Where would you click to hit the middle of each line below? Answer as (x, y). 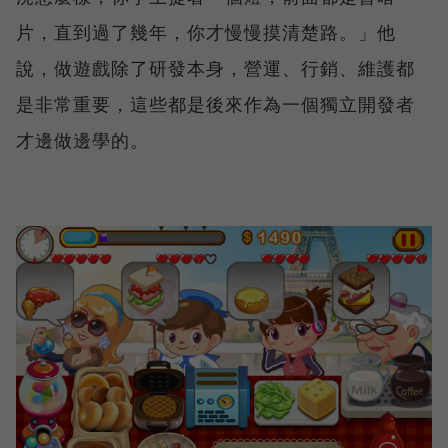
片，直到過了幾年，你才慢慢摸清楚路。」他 (206, 32)
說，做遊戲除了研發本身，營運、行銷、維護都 (215, 68)
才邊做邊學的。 (82, 140)
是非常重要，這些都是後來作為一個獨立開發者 (215, 104)
